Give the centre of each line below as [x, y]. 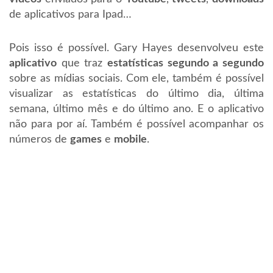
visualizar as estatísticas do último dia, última [136, 94]
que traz [82, 63]
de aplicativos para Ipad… [70, 15]
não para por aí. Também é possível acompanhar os [136, 124]
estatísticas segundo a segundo [186, 63]
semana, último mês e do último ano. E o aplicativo [136, 109]
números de [40, 140]
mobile [130, 140]
